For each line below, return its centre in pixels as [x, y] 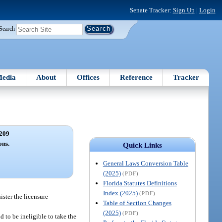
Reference [137, 77]
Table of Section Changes [137, 203]
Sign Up [184, 10]
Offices [88, 77]
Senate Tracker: [151, 10]
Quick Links [142, 145]
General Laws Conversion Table [145, 163]
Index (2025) [120, 193]
